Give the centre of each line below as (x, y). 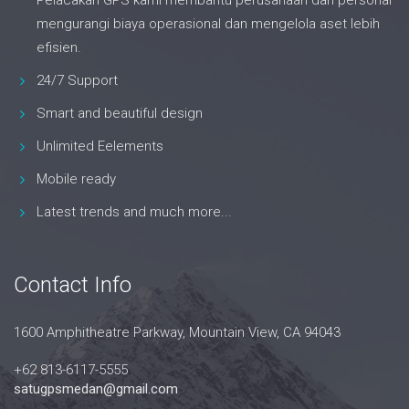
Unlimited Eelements (100, 147)
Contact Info (73, 285)
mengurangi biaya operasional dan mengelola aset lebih (208, 24)
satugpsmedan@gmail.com (96, 389)
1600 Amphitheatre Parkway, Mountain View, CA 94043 (177, 333)
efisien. (59, 48)
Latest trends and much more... (134, 212)
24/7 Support (77, 81)
